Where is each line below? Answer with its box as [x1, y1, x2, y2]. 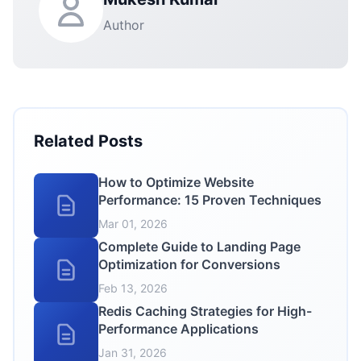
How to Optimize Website [98, 174, 254, 190]
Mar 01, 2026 [98, 217, 168, 230]
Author [103, 16, 144, 33]
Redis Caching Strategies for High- [98, 303, 312, 319]
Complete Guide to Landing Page [98, 239, 301, 255]
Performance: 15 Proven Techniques [98, 192, 322, 208]
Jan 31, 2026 [98, 346, 167, 359]
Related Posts [34, 131, 143, 151]
